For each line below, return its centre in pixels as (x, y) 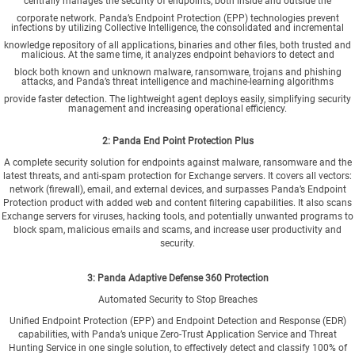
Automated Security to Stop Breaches (177, 299)
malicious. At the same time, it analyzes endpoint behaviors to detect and (177, 54)
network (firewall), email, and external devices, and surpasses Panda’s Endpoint (177, 189)
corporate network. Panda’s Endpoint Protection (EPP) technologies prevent (177, 18)
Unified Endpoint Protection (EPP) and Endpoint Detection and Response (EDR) (177, 321)
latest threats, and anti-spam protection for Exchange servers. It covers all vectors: (177, 176)
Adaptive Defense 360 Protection (197, 278)
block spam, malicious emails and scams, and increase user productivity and (177, 229)
